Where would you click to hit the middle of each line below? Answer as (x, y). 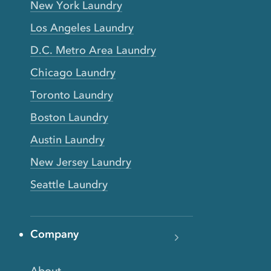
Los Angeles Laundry (82, 28)
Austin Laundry (67, 139)
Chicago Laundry (73, 72)
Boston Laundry (69, 117)
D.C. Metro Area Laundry (93, 50)
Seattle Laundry (69, 184)
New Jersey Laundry (81, 162)
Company (54, 234)
